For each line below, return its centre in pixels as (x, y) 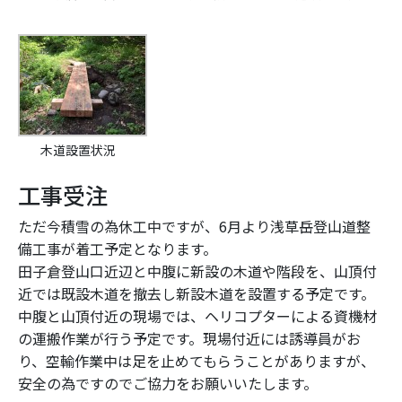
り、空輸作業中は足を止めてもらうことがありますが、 (197, 361)
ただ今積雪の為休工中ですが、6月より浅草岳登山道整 (194, 227)
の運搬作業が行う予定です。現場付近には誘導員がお (189, 339)
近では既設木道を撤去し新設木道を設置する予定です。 (197, 294)
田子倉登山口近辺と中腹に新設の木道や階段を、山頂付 (197, 271)
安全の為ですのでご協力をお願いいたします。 (168, 384)
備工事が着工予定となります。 (118, 249)
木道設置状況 (79, 150)
